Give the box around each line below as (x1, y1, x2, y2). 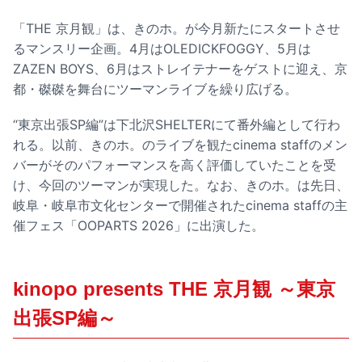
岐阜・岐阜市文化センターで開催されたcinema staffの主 (13, 197, 347, 214)
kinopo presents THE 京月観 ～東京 (13, 278, 335, 301)
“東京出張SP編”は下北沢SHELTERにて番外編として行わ (13, 116, 340, 133)
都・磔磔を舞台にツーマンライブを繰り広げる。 (13, 80, 297, 97)
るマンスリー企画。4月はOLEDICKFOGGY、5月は (13, 40, 311, 57)
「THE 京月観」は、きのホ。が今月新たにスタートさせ (13, 19, 340, 36)
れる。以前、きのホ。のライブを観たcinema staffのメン (13, 137, 347, 154)
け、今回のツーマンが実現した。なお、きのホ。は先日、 (13, 177, 349, 194)
